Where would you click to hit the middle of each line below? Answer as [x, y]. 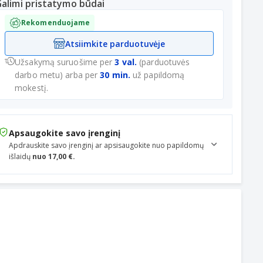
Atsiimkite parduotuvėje [115, 43]
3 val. [126, 62]
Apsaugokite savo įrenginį [65, 133]
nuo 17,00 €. [54, 156]
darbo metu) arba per [58, 75]
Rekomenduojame [56, 23]
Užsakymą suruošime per [65, 62]
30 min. [115, 75]
